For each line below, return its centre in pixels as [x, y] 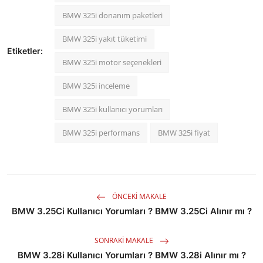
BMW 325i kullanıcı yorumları [112, 109]
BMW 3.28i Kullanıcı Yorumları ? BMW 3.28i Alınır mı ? [131, 255]
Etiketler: [25, 50]
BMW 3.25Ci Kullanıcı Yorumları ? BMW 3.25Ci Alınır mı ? [131, 211]
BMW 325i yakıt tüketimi [104, 38]
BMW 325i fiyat [184, 132]
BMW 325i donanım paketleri [112, 15]
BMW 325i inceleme [96, 85]
